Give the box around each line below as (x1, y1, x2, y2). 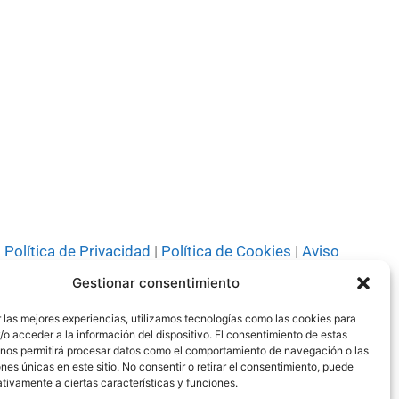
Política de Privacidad (4, 242, 151, 261)
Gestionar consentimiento (71, 274, 240, 291)
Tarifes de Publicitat (204, 265, 339, 283)
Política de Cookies (160, 242, 291, 261)
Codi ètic (130, 265, 194, 283)
